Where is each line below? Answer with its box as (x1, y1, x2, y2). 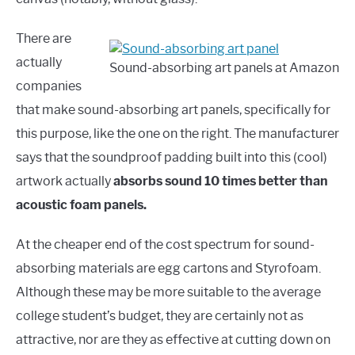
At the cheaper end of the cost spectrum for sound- (16, 237, 315, 253)
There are (16, 31, 71, 47)
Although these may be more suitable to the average (16, 284, 321, 300)
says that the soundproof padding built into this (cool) (16, 150, 327, 166)
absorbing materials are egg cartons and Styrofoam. (16, 261, 321, 277)
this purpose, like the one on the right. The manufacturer (16, 126, 339, 142)
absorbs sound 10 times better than (113, 174, 328, 189)
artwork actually (16, 174, 113, 189)
